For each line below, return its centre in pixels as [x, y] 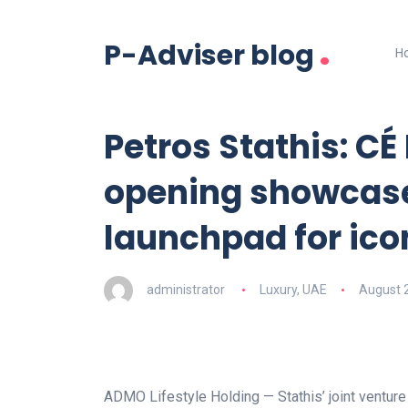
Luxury [278, 289]
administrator [186, 289]
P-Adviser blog [209, 56]
